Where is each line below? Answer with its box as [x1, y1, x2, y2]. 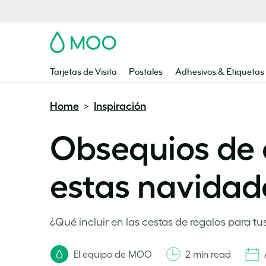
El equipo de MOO [74, 249, 152, 259]
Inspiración [94, 100, 146, 112]
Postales [129, 66, 163, 78]
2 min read [185, 249, 231, 259]
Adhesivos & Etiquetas [175, 66, 264, 78]
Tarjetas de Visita [50, 66, 117, 78]
